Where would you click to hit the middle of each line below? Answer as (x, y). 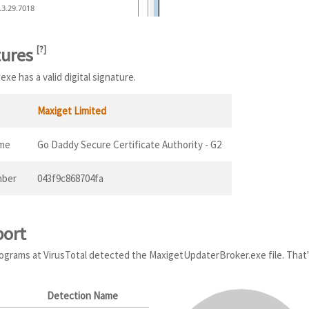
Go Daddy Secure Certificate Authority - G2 (129, 144)
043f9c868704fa (70, 178)
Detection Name (82, 296)
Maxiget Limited (72, 110)
